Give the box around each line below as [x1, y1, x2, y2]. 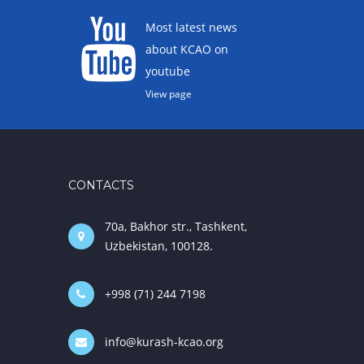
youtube [145, 63, 191, 79]
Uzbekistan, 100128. [104, 238, 213, 253]
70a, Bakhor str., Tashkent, [104, 219, 247, 234]
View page [145, 87, 193, 100]
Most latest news [145, 19, 238, 35]
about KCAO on [145, 41, 229, 57]
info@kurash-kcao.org [104, 334, 223, 349]
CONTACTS [67, 178, 134, 193]
